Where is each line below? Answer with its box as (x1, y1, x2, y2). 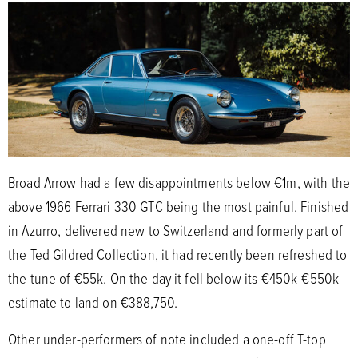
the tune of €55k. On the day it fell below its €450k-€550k (8, 268, 340, 289)
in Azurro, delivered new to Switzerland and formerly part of (8, 220, 344, 241)
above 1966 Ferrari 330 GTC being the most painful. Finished (8, 196, 349, 217)
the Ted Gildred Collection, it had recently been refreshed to (8, 244, 348, 265)
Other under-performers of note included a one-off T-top (8, 328, 326, 350)
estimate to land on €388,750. (8, 292, 178, 313)
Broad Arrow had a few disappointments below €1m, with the (8, 172, 350, 193)
